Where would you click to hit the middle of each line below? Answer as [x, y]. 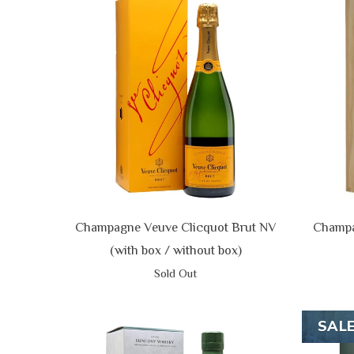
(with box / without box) [175, 250]
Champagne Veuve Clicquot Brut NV [175, 227]
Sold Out [175, 273]
